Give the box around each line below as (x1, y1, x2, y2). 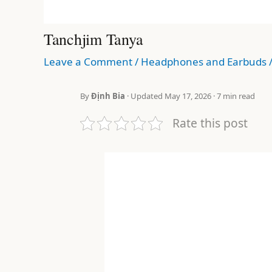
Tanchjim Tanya (44, 29, 143, 49)
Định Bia (91, 90, 125, 101)
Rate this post (172, 115, 248, 131)
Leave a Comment (44, 55, 132, 69)
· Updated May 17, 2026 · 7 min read (125, 90, 255, 101)
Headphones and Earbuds (141, 55, 267, 69)
